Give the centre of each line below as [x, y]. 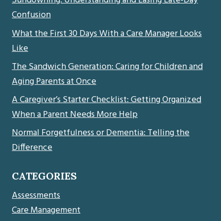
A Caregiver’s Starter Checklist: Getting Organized [107, 100]
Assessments [36, 196]
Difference [32, 148]
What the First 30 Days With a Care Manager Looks [107, 34]
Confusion [31, 15]
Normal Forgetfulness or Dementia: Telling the [101, 133]
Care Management [46, 211]
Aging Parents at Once [54, 81]
